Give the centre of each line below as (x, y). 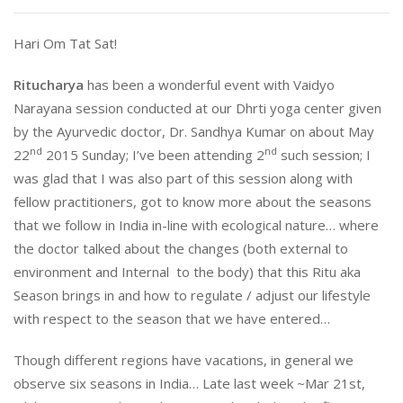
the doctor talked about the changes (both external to (181, 248)
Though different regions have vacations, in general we (184, 360)
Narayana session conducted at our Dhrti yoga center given (197, 108)
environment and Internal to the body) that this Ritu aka (187, 272)
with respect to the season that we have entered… (172, 318)
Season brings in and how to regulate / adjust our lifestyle (192, 295)
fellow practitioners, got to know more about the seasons (193, 201)
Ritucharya (49, 85)
